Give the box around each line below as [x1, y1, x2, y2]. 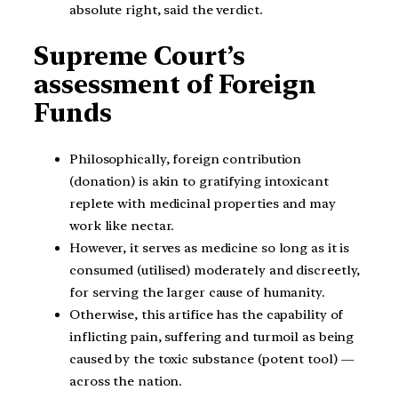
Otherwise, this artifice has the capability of [69, 306, 344, 322]
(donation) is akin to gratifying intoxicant [69, 173, 329, 189]
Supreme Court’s [34, 41, 245, 72]
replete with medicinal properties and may [69, 195, 336, 211]
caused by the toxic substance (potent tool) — [69, 351, 354, 367]
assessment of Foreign [34, 69, 316, 100]
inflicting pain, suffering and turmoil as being [69, 329, 354, 345]
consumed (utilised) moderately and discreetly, [69, 262, 361, 278]
